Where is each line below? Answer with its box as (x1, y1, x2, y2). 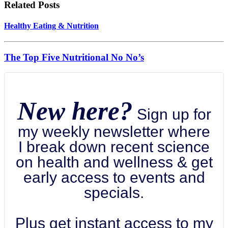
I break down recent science (18, 138, 210, 156)
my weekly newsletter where (18, 123, 210, 140)
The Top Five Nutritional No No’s (4, 51, 144, 63)
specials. (84, 184, 144, 202)
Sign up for (132, 106, 211, 123)
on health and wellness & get (15, 154, 213, 171)
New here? (17, 97, 133, 126)
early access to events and (23, 169, 205, 186)
